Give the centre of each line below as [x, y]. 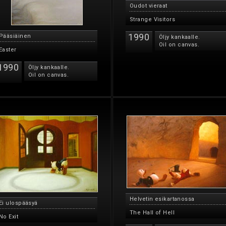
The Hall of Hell [152, 213]
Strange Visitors [153, 19]
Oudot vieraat [149, 6]
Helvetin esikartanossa [162, 199]
